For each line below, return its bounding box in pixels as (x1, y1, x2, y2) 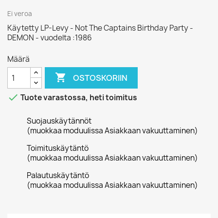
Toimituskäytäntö (27, 143, 89, 153)
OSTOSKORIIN (73, 72, 128, 83)
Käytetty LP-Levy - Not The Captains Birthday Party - (7, 23, 193, 33)
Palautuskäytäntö (27, 170, 89, 181)
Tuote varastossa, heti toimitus (19, 92, 137, 103)
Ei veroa (7, 9, 32, 18)
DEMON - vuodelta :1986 (7, 33, 92, 43)
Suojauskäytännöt (27, 116, 91, 126)
